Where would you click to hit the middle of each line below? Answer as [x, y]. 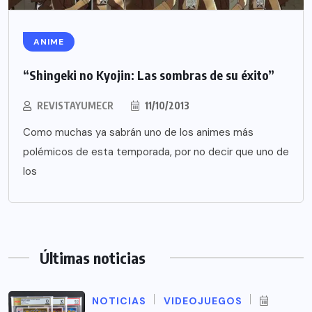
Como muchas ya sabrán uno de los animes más [138, 132]
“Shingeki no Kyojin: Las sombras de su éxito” [149, 75]
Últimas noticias [93, 257]
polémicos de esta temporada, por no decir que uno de [156, 151]
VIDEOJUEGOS [203, 301]
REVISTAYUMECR [75, 105]
